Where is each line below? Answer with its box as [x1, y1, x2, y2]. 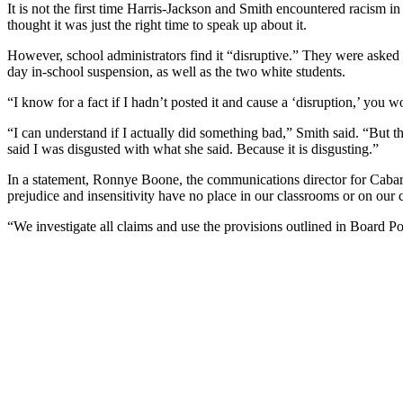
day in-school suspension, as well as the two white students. [7, 63, 345, 79]
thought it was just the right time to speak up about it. [7, 16, 307, 32]
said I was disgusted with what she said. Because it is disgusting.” [7, 140, 379, 157]
